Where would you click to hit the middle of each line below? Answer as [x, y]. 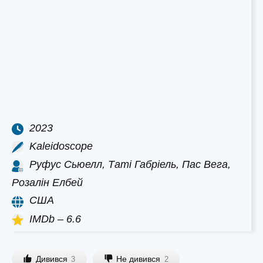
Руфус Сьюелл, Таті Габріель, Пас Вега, [130, 165]
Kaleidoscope [61, 146]
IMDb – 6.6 [55, 219]
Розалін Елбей [47, 183]
